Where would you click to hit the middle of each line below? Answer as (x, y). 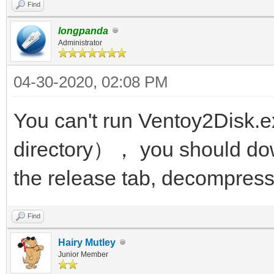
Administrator (80, 43)
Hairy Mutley (87, 242)
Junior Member (83, 254)
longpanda (83, 31)
